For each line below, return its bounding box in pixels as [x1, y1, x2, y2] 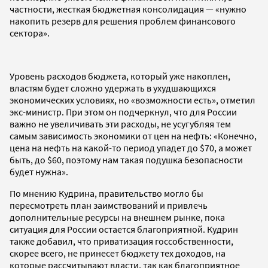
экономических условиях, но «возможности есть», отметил [10, 93, 255, 106]
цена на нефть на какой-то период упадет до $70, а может [10, 141, 252, 154]
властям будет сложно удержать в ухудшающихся [10, 81, 216, 94]
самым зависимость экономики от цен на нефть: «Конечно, [10, 129, 257, 142]
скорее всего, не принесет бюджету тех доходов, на [10, 246, 226, 259]
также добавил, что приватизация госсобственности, [10, 234, 233, 247]
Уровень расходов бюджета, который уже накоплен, [10, 69, 230, 82]
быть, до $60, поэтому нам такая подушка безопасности [10, 153, 243, 166]
